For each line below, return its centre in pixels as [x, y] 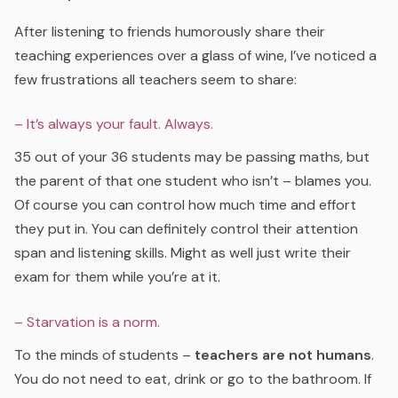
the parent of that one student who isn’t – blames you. [193, 181]
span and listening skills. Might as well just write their [183, 253]
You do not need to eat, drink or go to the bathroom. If [193, 378]
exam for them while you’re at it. [117, 277]
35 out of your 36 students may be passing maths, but [192, 157]
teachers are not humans [283, 354]
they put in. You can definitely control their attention [186, 229]
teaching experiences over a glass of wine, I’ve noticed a [195, 56]
